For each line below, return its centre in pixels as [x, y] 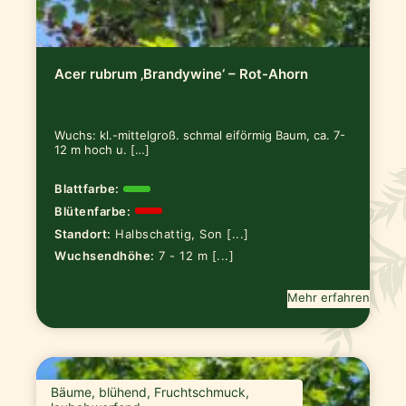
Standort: [83, 233]
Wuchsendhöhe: [105, 256]
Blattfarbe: [87, 188]
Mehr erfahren [328, 298]
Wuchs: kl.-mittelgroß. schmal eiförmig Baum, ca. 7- [200, 135]
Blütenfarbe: [93, 211]
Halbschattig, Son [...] [182, 233]
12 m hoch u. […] [102, 150]
